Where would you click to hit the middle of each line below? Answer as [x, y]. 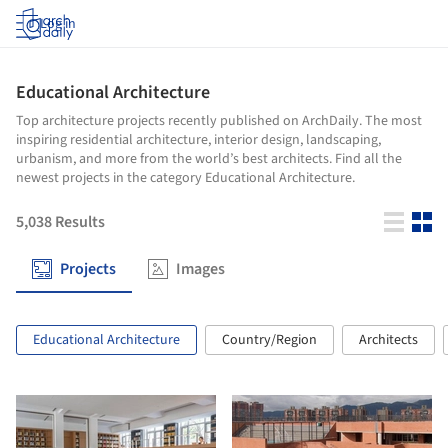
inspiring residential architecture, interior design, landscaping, [198, 140]
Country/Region [269, 340]
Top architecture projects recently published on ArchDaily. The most [219, 121]
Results [80, 222]
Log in [58, 24]
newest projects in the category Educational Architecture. [185, 178]
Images [200, 269]
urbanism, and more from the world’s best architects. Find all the [209, 159]
